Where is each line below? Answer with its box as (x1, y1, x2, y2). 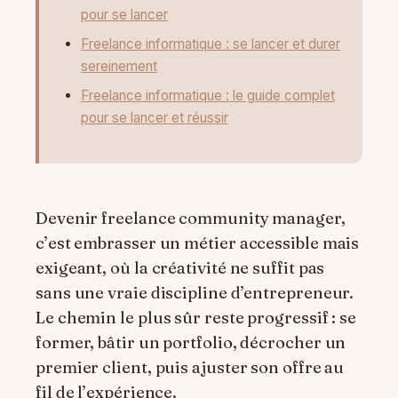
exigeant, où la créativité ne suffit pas (36, 257, 325, 278)
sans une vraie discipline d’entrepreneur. (36, 282, 354, 303)
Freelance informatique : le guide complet (80, 86, 335, 104)
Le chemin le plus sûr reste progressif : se (36, 306, 357, 328)
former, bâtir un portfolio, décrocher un (36, 331, 346, 353)
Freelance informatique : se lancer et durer (80, 35, 340, 52)
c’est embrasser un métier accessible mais (36, 232, 360, 253)
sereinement (80, 57, 157, 75)
